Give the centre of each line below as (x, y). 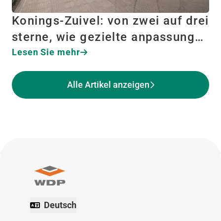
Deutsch (60, 205)
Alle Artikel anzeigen (108, 85)
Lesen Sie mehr (46, 52)
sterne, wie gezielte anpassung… (108, 37)
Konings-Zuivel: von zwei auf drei (110, 21)
